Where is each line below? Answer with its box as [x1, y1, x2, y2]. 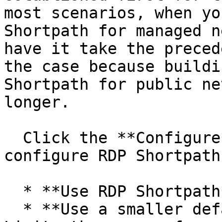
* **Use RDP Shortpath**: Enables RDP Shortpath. [4, 182, 23, 200]
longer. [4, 93, 70, 111]
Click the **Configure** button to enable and [4, 129, 23, 147]
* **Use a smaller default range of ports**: [4, 200, 23, 218]
